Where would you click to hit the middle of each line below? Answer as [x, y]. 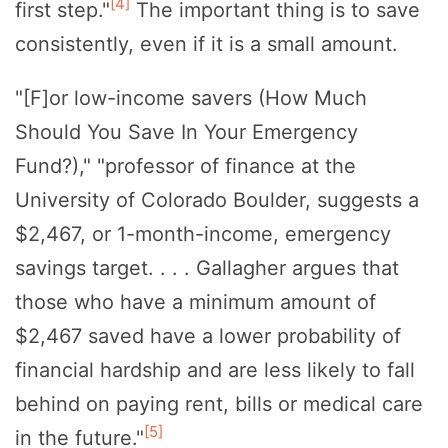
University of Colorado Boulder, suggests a [217, 199]
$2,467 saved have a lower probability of [208, 335]
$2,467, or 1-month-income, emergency [203, 233]
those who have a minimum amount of [195, 301]
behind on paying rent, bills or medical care [219, 403]
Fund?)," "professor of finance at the [185, 165]
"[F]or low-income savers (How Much [191, 97]
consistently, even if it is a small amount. [206, 43]
